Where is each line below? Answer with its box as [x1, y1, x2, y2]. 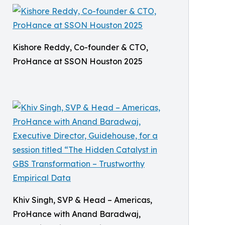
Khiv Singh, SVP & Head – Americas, [13, 194, 152, 205]
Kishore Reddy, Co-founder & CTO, [13, 42, 148, 52]
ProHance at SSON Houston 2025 [13, 56, 143, 66]
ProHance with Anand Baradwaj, [13, 208, 141, 219]
